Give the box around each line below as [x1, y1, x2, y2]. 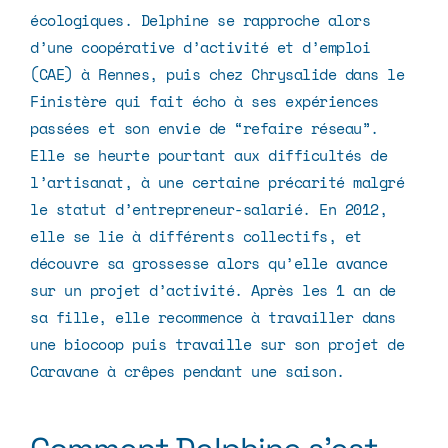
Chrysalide [251, 62, 336, 85]
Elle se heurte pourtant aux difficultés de [30, 143, 387, 166]
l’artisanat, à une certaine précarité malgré [30, 170, 404, 193]
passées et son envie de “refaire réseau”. [30, 116, 379, 139]
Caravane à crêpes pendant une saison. [30, 359, 345, 382]
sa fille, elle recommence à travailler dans [30, 305, 396, 328]
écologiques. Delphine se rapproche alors [30, 8, 370, 31]
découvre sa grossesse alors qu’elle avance [30, 251, 387, 274]
